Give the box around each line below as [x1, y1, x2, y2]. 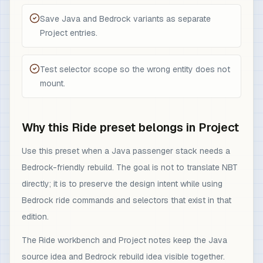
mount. [40, 77, 65, 89]
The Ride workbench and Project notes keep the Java [22, 234, 227, 245]
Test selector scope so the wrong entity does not [40, 63, 230, 75]
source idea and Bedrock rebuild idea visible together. [22, 251, 225, 262]
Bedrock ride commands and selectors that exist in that [22, 194, 231, 205]
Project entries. [40, 27, 97, 38]
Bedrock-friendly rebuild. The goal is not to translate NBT [22, 161, 238, 173]
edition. [22, 211, 49, 222]
